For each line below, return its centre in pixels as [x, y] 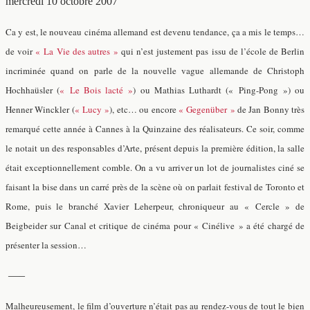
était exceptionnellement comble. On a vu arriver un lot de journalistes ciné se [155, 167]
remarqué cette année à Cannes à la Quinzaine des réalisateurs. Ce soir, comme [155, 129]
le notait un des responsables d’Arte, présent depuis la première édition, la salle [155, 148]
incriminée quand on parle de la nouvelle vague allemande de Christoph [155, 71]
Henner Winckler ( [40, 109]
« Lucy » [92, 109]
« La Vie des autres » [77, 51]
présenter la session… [46, 245]
